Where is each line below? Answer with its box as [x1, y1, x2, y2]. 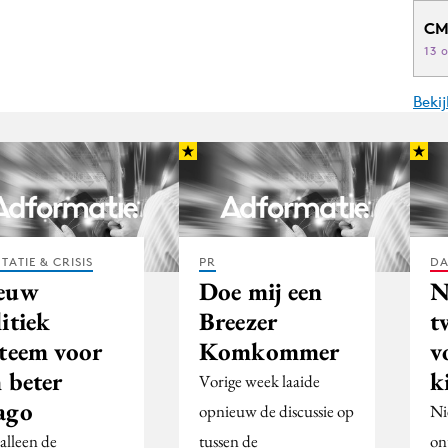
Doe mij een [199, 274, 323, 307]
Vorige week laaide [199, 369, 320, 392]
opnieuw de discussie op [199, 399, 354, 422]
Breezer [199, 304, 277, 337]
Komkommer [199, 334, 340, 367]
